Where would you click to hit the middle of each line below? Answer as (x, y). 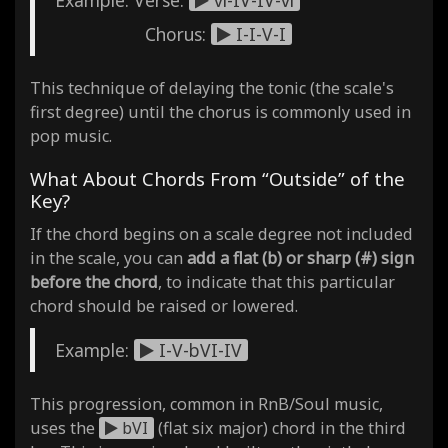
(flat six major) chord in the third (280, 427)
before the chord (94, 281)
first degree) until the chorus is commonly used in (220, 111)
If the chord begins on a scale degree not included (221, 233)
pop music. (71, 135)
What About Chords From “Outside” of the (217, 178)
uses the (64, 427)
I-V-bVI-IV (198, 349)
